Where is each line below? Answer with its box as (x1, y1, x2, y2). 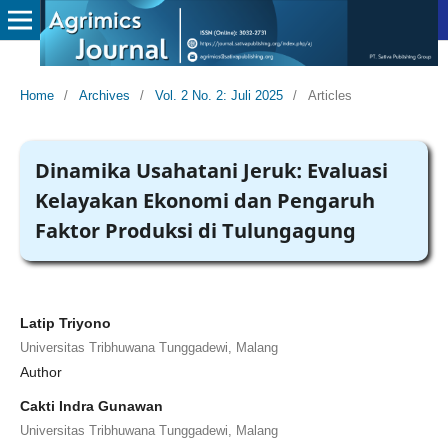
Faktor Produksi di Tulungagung (34, 216, 356, 244)
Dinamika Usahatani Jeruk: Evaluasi (34, 156, 388, 184)
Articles (307, 87, 352, 103)
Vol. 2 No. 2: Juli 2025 (154, 87, 283, 103)
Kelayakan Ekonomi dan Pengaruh (34, 186, 375, 214)
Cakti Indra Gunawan (19, 397, 163, 414)
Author (19, 363, 62, 380)
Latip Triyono (19, 314, 111, 331)
